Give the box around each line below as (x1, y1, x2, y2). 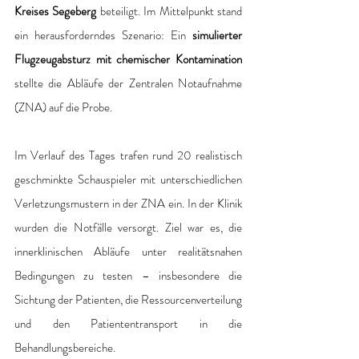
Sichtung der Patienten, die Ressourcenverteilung (14, 290, 242, 309)
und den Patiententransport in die (14, 314, 242, 333)
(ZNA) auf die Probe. (14, 98, 112, 116)
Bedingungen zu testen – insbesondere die (14, 266, 242, 284)
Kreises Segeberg (14, 2, 100, 20)
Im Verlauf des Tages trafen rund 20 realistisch (14, 146, 242, 164)
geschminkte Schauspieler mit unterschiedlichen (14, 170, 242, 188)
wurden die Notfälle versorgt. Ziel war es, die (14, 218, 242, 236)
